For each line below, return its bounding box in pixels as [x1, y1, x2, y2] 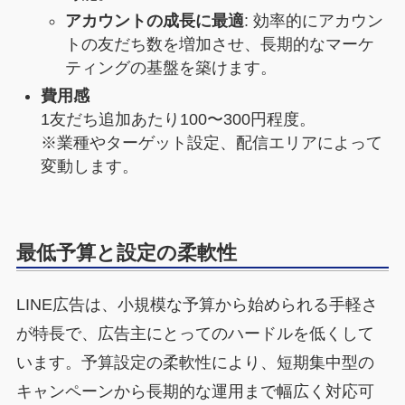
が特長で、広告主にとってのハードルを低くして [15, 325, 374, 344]
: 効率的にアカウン [243, 12, 383, 31]
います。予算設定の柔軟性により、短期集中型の [15, 353, 374, 372]
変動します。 [40, 156, 138, 175]
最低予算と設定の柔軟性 [15, 240, 237, 264]
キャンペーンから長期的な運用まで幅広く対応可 [15, 382, 374, 401]
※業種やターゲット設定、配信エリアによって [40, 133, 382, 152]
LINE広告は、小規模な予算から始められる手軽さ [15, 296, 378, 315]
